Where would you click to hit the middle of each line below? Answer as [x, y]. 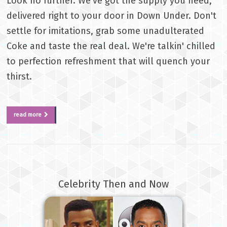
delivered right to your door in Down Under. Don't [112, 16]
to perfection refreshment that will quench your [108, 62]
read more [28, 114]
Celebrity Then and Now [113, 184]
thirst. [20, 77]
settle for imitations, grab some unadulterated [106, 31]
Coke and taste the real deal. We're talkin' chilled [111, 46]
